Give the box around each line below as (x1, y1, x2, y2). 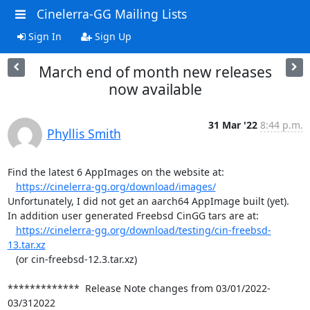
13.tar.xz (7, 237, 46, 251)
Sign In (25, 29, 62, 43)
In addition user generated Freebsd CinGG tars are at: (7, 208, 259, 222)
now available (108, 79, 202, 99)
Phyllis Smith (46, 125, 121, 142)
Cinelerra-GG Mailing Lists (36, 6, 187, 22)
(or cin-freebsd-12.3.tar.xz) (7, 252, 16, 266)
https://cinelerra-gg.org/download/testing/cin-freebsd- (15, 223, 271, 237)
